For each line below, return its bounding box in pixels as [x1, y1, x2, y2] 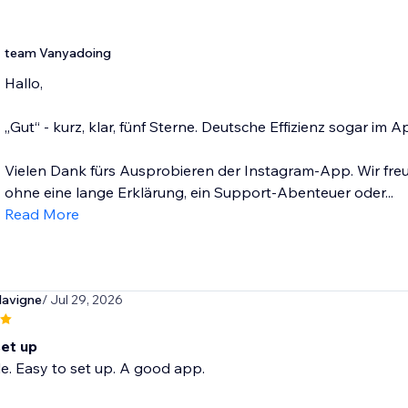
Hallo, [4, 74, 43, 93]
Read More [4, 205, 79, 224]
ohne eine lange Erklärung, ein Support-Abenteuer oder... [4, 183, 393, 202]
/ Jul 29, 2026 [41, 291, 123, 309]
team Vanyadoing [4, 45, 111, 62]
